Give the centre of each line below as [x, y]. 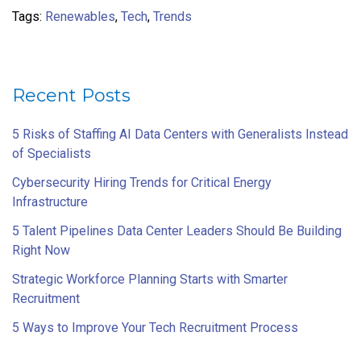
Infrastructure [50, 201]
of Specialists [52, 153]
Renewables [80, 16]
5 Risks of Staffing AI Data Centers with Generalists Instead [180, 134]
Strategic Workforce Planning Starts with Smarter [150, 279]
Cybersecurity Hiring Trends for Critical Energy [142, 182]
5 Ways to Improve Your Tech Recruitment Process [155, 327]
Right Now [41, 250]
